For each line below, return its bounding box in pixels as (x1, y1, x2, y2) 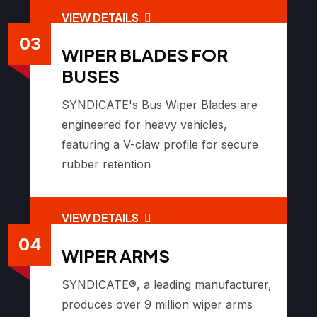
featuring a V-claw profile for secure (62, 137, 258, 152)
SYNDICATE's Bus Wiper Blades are (62, 98, 258, 113)
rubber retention (62, 157, 151, 172)
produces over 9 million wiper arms (62, 296, 253, 311)
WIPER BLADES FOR (62, 44, 228, 66)
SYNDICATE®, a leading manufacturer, (62, 277, 272, 292)
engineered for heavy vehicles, (62, 117, 227, 132)
